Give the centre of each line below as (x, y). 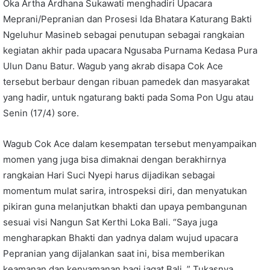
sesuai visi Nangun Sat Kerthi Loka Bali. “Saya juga (110, 222)
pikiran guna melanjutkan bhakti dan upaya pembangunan (125, 207)
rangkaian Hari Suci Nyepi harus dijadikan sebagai (109, 175)
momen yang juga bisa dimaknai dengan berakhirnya (115, 160)
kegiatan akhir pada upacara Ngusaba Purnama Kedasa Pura (130, 51)
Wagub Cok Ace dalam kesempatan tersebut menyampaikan (130, 144)
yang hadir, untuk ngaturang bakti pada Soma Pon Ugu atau (128, 98)
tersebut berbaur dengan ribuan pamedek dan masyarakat (126, 82)
